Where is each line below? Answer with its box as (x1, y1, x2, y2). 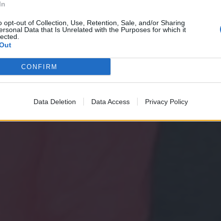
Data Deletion (33, 98, 76, 106)
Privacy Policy (145, 98, 188, 106)
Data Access (91, 98, 130, 106)
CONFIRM (21, 63, 58, 71)
